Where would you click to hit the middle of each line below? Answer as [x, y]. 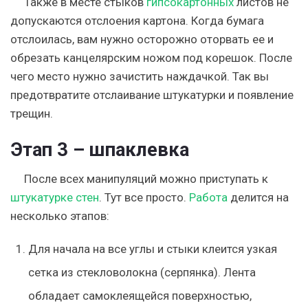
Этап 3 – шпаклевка [100, 149]
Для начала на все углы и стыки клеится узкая [152, 249]
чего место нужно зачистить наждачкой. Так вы [140, 76]
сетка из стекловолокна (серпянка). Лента [142, 272]
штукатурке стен [55, 197]
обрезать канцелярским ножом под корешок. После [151, 57]
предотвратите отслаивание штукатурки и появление [152, 95]
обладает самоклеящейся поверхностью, [140, 295]
